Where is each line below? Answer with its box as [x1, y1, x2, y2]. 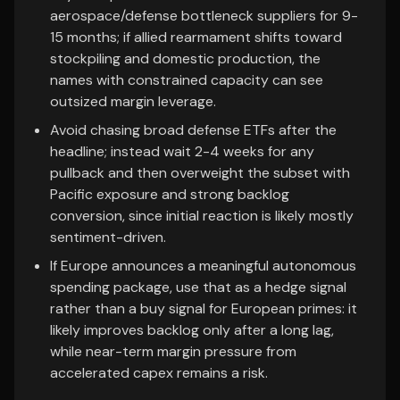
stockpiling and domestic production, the [50, 49, 321, 68]
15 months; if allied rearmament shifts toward [50, 28, 342, 46]
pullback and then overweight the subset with [50, 163, 350, 182]
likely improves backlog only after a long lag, [50, 321, 334, 339]
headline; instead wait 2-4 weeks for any [50, 142, 314, 161]
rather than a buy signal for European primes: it [50, 299, 357, 318]
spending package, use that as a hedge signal [50, 278, 346, 296]
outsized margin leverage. [50, 92, 216, 111]
